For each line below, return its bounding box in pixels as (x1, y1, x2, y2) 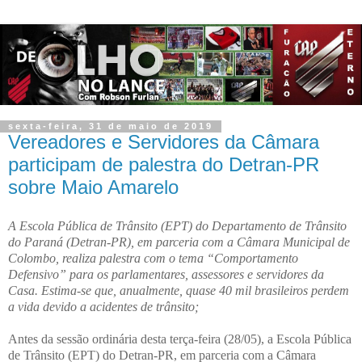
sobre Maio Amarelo (8, 176, 179, 199)
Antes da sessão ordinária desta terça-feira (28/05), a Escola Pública (8, 332, 351, 347)
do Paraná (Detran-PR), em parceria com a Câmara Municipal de (8, 235, 350, 250)
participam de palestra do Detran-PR (8, 154, 319, 176)
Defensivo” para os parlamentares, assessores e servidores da (8, 267, 324, 282)
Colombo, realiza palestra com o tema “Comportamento (8, 251, 298, 266)
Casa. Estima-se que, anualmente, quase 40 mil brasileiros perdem (8, 284, 349, 298)
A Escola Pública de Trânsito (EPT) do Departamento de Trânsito (8, 219, 347, 234)
